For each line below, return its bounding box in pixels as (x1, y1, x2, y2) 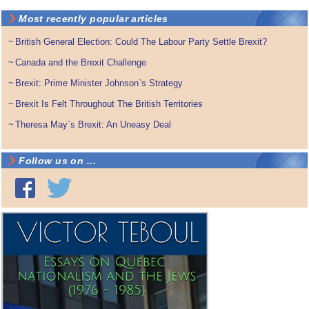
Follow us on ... (19, 154, 96, 166)
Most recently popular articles (19, 12, 168, 24)
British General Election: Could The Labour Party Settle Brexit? (15, 36, 268, 47)
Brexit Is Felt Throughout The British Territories (15, 98, 203, 109)
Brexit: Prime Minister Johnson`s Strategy (15, 77, 183, 88)
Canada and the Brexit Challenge (15, 57, 147, 68)
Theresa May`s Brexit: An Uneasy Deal (15, 119, 172, 130)
